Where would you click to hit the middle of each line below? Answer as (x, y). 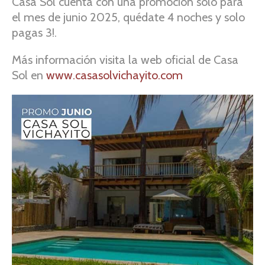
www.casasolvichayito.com (114, 75)
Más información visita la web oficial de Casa (125, 60)
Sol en (29, 75)
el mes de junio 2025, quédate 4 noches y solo (128, 17)
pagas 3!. (34, 33)
